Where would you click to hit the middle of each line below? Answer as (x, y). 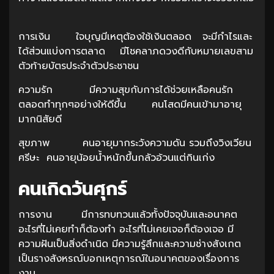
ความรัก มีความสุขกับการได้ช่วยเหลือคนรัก (126, 90)
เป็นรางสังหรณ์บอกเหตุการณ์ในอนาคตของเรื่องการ (129, 258)
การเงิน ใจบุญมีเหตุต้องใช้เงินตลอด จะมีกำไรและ (135, 36)
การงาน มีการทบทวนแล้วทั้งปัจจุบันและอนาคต (128, 214)
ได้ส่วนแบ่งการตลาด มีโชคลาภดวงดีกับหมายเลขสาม (136, 51)
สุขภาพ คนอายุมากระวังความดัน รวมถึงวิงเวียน (135, 143)
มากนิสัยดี (42, 119)
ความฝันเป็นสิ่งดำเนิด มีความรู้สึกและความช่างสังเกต (130, 244)
